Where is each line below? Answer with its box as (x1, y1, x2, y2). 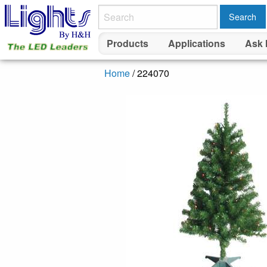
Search (229, 10, 257, 23)
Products (107, 36, 149, 51)
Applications (167, 36, 225, 51)
